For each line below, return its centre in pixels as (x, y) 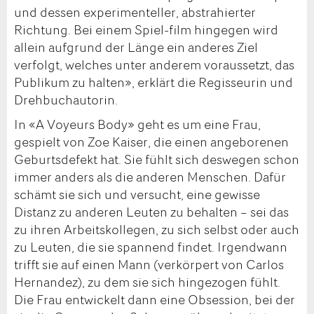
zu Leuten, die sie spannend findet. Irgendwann (151, 246)
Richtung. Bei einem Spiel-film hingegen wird (146, 30)
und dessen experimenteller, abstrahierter (135, 12)
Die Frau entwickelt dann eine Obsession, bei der (155, 299)
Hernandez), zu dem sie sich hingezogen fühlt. (147, 281)
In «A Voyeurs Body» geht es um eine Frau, (137, 124)
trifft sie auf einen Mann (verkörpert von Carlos (149, 264)
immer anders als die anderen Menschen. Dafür (150, 176)
